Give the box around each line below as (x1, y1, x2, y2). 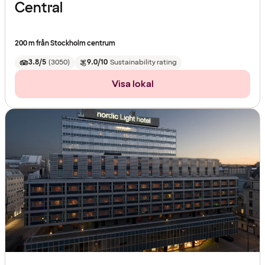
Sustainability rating (109, 57, 177, 68)
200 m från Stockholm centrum (15, 38, 115, 49)
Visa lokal (111, 77, 154, 91)
